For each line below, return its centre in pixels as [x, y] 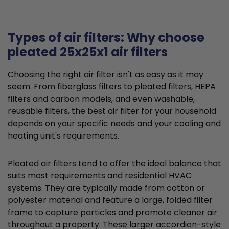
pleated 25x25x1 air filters [88, 52]
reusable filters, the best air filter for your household [112, 111]
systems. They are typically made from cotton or [106, 188]
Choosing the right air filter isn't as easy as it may [106, 75]
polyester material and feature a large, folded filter [110, 200]
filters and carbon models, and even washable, [101, 99]
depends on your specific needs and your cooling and [114, 124]
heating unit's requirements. [63, 136]
